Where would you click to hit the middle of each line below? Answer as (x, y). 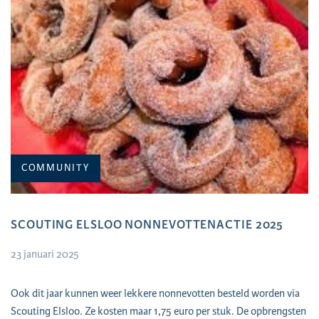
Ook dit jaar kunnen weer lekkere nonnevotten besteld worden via (155, 293)
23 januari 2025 (45, 254)
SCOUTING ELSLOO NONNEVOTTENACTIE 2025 (147, 224)
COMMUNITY (56, 168)
